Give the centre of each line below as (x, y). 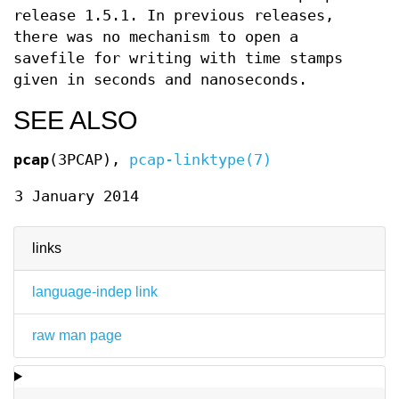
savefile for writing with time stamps (178, 58)
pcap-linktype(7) (200, 160)
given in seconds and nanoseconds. (160, 80)
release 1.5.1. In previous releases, (174, 16)
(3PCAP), (89, 160)
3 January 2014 (77, 196)
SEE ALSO (76, 120)
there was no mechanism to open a (156, 37)
